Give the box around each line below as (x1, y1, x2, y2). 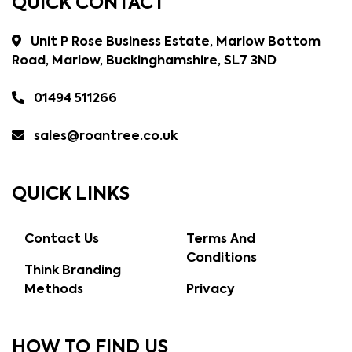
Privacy (185, 284, 235, 297)
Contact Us (24, 233, 99, 247)
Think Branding (24, 265, 121, 278)
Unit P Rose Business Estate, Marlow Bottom (27, 36, 321, 49)
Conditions (185, 252, 257, 266)
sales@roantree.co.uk (34, 130, 178, 144)
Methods (24, 284, 83, 297)
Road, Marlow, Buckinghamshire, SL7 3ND (12, 55, 277, 68)
